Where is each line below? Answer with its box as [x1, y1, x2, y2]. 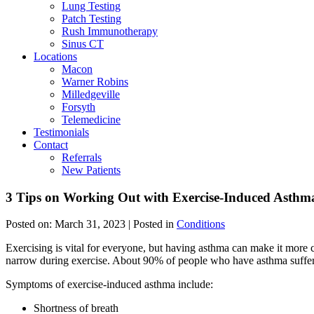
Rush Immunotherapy [62, 25, 158, 37]
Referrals [62, 151, 102, 163]
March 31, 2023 [55, 218, 125, 231]
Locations [34, 50, 77, 62]
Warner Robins [62, 75, 128, 88]
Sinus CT [62, 37, 104, 50]
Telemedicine [62, 113, 121, 125]
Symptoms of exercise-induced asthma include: [6, 278, 213, 291]
